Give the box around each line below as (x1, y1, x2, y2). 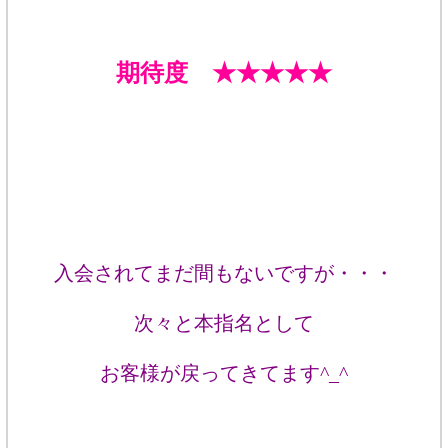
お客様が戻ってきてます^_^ (100, 361, 348, 384)
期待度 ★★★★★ (116, 59, 332, 86)
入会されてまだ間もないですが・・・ (54, 261, 394, 284)
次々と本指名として (134, 311, 314, 334)
